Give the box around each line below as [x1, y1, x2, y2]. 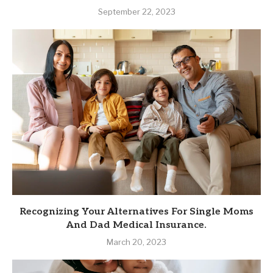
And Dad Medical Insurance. [66, 219, 207, 232]
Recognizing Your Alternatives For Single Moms [19, 206, 253, 218]
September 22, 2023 [97, 7, 175, 17]
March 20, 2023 [107, 237, 166, 247]
